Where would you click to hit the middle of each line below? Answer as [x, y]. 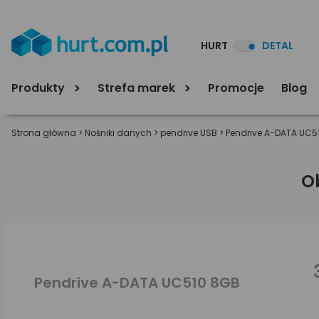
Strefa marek [138, 88]
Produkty [40, 88]
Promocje [236, 88]
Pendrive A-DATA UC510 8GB [137, 282]
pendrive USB [189, 133]
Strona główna [44, 133]
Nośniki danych [118, 133]
